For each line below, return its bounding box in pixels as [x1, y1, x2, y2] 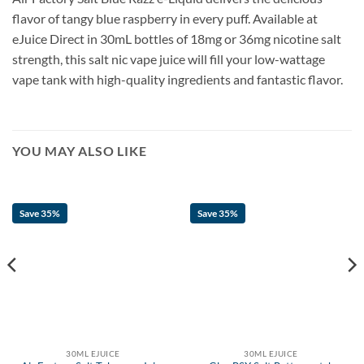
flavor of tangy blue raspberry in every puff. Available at [12, 10, 318, 26]
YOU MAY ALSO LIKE [12, 143, 147, 159]
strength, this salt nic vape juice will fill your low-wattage [12, 50, 325, 67]
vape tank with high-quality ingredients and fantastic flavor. [12, 71, 343, 87]
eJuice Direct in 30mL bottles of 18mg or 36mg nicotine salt [12, 30, 341, 46]
